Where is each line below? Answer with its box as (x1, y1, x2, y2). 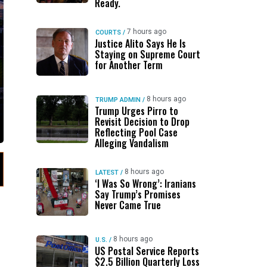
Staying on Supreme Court (94, 47, 200, 61)
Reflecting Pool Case (94, 125, 178, 139)
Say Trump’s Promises (94, 187, 181, 201)
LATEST (95, 169, 119, 176)
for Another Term (94, 58, 163, 72)
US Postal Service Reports (94, 244, 199, 258)
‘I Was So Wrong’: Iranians (94, 176, 196, 191)
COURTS (95, 29, 121, 36)
